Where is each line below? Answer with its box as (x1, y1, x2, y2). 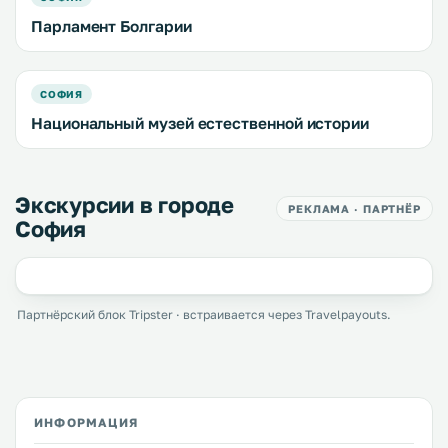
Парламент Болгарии (31, 17, 192, 36)
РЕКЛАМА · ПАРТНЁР (288, 202, 421, 216)
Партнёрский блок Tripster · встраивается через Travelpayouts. (17, 307, 391, 323)
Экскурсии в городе (15, 191, 235, 219)
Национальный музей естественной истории (31, 114, 369, 133)
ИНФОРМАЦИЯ (34, 415, 138, 431)
